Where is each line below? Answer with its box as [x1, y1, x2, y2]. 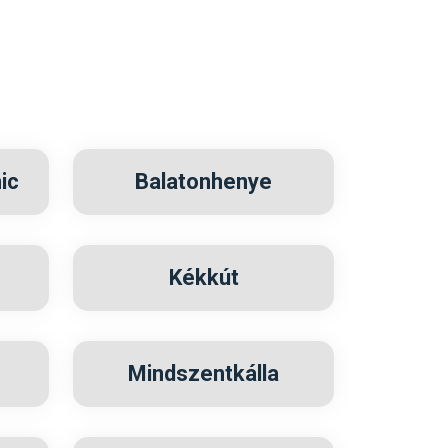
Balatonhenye [135, 169, 272, 194]
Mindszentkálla [128, 361, 279, 386]
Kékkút [168, 265, 239, 290]
